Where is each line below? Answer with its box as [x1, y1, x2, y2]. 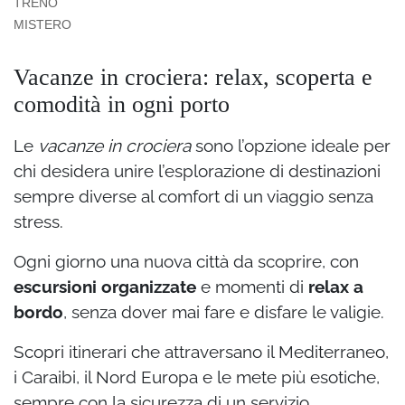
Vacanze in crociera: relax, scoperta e [14, 63, 372, 90]
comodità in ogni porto [14, 90, 230, 118]
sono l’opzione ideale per [191, 135, 391, 155]
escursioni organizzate [14, 276, 196, 297]
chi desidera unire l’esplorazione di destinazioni [14, 160, 381, 181]
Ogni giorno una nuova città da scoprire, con [14, 250, 359, 271]
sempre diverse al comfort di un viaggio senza [14, 185, 373, 206]
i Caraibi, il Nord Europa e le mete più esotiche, [14, 366, 380, 387]
